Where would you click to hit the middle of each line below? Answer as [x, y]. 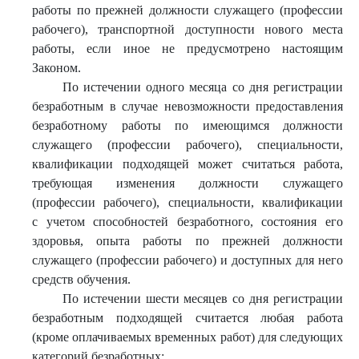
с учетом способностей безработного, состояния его [188, 222]
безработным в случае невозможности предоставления [188, 106]
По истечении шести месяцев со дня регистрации [202, 298]
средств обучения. [81, 279]
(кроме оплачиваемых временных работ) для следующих [188, 337]
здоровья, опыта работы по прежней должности [188, 241]
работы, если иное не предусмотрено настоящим [188, 48]
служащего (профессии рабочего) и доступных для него [188, 260]
